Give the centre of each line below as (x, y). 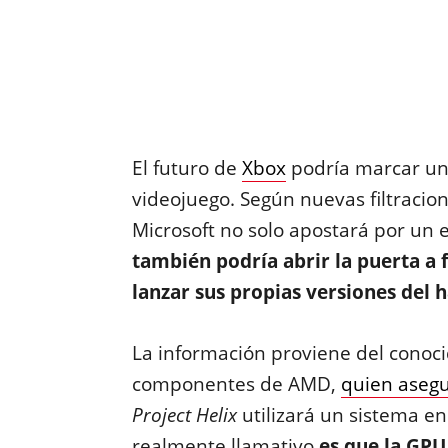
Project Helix (184, 415)
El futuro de (186, 168)
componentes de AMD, (236, 384)
